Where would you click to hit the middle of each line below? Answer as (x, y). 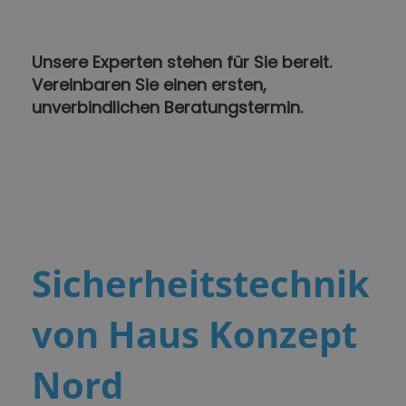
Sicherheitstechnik (201, 283)
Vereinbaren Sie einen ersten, (149, 85)
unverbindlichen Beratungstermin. (167, 108)
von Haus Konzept (194, 333)
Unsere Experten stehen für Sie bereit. (182, 63)
